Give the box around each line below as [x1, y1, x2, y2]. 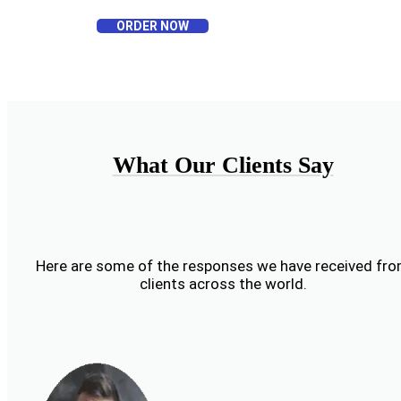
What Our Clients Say [112, 152, 334, 178]
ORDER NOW [116, 19, 189, 33]
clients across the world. [139, 275, 307, 293]
